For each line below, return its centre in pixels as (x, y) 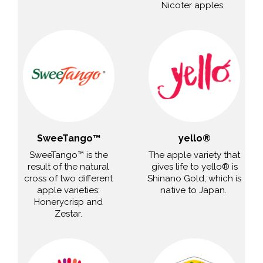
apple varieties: (69, 190)
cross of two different (69, 179)
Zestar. (69, 214)
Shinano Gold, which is (195, 179)
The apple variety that (195, 155)
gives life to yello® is (194, 167)
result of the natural (69, 167)
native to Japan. (194, 190)
